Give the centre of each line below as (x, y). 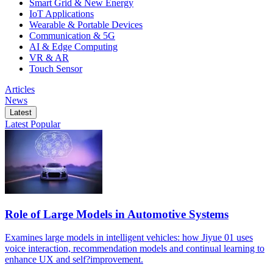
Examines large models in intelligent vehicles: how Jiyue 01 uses (129, 238)
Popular (45, 124)
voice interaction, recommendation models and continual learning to (135, 249)
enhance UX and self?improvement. (74, 260)
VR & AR (49, 57)
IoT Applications (62, 13)
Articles (20, 89)
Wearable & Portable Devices (86, 24)
